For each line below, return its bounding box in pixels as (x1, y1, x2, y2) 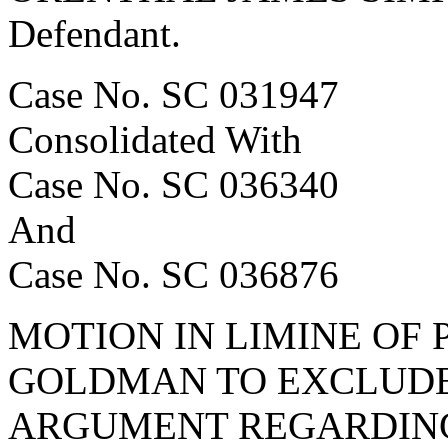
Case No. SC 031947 (8, 72, 339, 116)
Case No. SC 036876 (8, 252, 339, 296)
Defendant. (8, 11, 181, 55)
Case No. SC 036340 (8, 162, 339, 206)
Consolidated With (8, 117, 302, 161)
